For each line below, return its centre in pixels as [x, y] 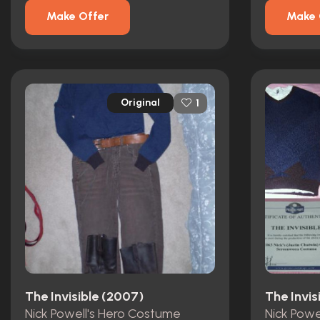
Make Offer [77, 16]
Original [140, 102]
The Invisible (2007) [84, 296]
